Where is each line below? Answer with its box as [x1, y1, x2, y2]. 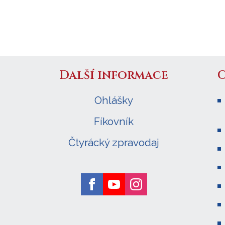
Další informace [59, 67, 169, 83]
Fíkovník [94, 115, 134, 128]
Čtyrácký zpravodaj [68, 136, 160, 149]
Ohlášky [94, 93, 134, 106]
